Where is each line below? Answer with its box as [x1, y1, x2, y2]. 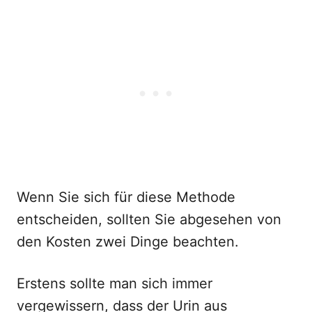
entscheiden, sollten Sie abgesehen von [17, 211, 281, 228]
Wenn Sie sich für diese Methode [17, 189, 235, 205]
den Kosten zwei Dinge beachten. [17, 233, 239, 250]
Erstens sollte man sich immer [17, 275, 212, 292]
